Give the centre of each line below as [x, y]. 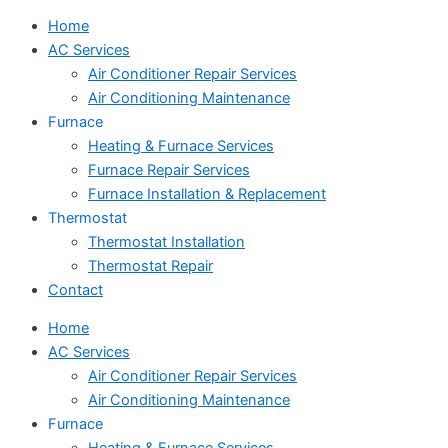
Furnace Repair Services [169, 169]
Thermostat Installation [166, 241]
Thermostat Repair [150, 265]
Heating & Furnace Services [181, 145]
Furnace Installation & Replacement [207, 193]
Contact [75, 289]
